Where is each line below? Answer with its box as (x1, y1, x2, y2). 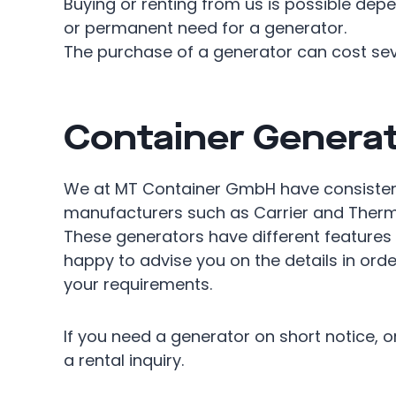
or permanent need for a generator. (64, 17, 346, 39)
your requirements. (64, 273, 212, 295)
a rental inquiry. (64, 349, 184, 371)
